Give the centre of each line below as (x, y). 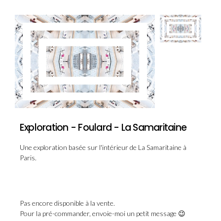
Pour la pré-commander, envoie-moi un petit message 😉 (103, 213)
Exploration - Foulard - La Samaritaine (103, 127)
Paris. (28, 157)
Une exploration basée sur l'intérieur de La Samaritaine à (103, 147)
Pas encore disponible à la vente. (67, 203)
